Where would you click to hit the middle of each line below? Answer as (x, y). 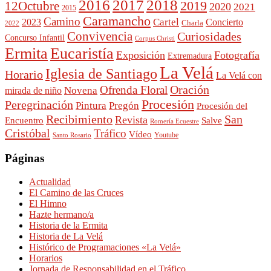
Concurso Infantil (35, 38)
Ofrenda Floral (134, 90)
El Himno (48, 203)
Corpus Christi (155, 39)
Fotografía (237, 55)
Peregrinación (39, 105)
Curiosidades (209, 37)
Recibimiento (79, 119)
